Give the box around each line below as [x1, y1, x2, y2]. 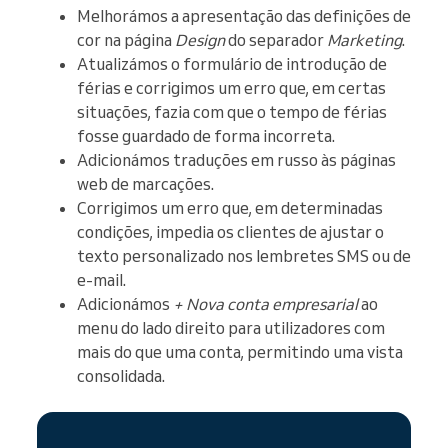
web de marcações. [77, 173, 214, 194]
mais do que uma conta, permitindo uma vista [77, 341, 403, 362]
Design [175, 29, 225, 50]
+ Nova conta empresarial [173, 293, 358, 314]
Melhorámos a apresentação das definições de [77, 5, 411, 26]
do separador [225, 29, 327, 50]
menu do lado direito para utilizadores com [77, 317, 385, 338]
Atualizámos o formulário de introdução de [77, 53, 387, 74]
